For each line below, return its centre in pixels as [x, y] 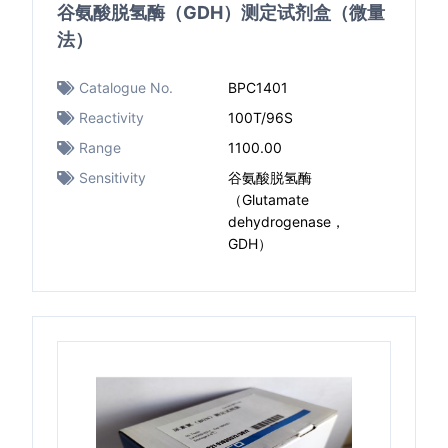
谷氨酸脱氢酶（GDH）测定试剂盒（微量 [221, 12]
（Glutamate [268, 199]
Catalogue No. [126, 87]
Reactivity [111, 117]
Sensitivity [112, 177]
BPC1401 [258, 87]
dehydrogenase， [286, 221]
